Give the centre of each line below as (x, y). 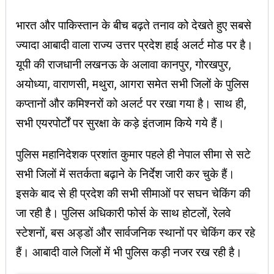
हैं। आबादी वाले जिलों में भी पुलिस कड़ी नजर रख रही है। (129, 252)
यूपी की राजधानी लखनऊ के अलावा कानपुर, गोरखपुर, (124, 64)
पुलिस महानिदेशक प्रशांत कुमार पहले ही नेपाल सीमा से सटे (133, 154)
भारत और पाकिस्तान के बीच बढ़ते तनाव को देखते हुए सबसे (134, 25)
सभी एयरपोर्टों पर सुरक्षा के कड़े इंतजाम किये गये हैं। (120, 123)
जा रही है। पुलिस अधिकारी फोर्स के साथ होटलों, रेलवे (123, 213)
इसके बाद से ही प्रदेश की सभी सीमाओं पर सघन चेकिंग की (133, 193)
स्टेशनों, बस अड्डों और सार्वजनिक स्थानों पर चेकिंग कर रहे (135, 232)
